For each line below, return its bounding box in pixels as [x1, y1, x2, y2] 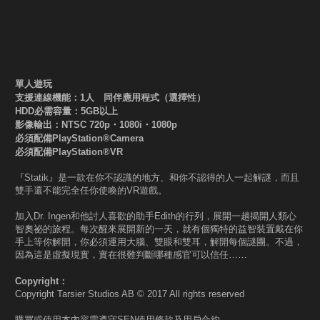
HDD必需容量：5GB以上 [15, 106, 118, 116]
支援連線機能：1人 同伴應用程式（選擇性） [15, 92, 206, 103]
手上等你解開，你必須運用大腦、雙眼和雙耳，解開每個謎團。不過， [15, 236, 303, 247]
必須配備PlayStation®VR [15, 146, 123, 157]
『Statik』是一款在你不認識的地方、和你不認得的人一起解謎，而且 [15, 172, 299, 183]
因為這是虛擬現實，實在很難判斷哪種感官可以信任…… [15, 249, 247, 260]
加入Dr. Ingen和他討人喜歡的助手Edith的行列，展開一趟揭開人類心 [15, 211, 296, 221]
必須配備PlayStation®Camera [15, 133, 144, 144]
